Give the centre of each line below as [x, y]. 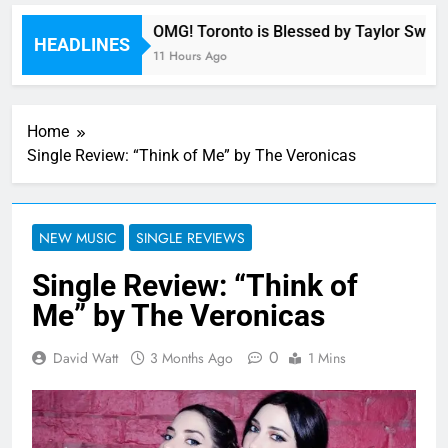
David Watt [85, 358]
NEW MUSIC [78, 238]
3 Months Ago [191, 358]
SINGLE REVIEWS [190, 238]
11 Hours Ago [177, 56]
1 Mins [327, 358]
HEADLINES [82, 45]
